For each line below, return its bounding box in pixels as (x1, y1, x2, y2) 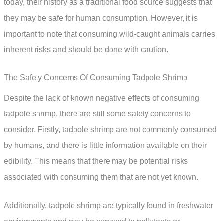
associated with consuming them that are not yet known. (4, 173, 198, 182)
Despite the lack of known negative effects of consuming (4, 94, 199, 103)
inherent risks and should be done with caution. (4, 45, 168, 54)
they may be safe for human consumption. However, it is (4, 13, 198, 22)
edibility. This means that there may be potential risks (4, 157, 188, 166)
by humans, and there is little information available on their (4, 141, 207, 150)
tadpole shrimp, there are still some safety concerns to (4, 110, 191, 118)
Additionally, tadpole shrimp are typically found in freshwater (4, 201, 213, 210)
